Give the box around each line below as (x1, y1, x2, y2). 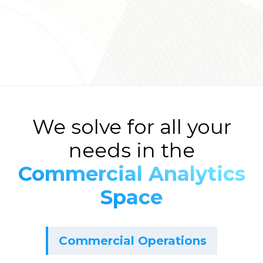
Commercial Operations (59, 234, 207, 248)
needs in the (68, 138, 195, 163)
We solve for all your (32, 114, 231, 139)
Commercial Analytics (18, 161, 245, 186)
